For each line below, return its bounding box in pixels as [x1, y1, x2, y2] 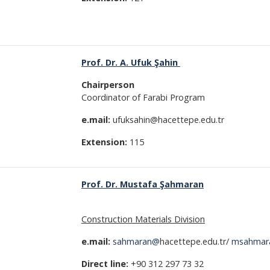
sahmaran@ [113, 236, 160, 247]
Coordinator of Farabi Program [81, 92, 205, 103]
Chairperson [81, 79, 134, 90]
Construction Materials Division [81, 213, 205, 225]
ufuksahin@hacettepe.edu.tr [110, 114, 224, 125]
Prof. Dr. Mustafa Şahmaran [81, 178, 204, 190]
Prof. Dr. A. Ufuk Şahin [81, 57, 180, 68]
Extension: [81, 136, 130, 148]
